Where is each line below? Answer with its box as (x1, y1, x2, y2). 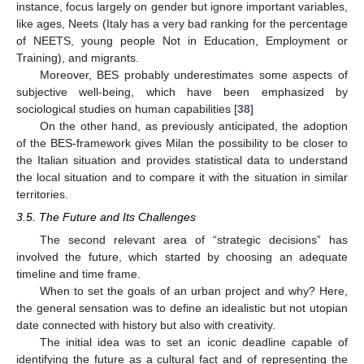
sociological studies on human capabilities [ (16, 102, 237, 116)
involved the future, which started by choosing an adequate (16, 250, 348, 264)
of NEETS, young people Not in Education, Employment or (16, 34, 348, 48)
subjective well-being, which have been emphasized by (16, 85, 348, 99)
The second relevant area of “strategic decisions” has (39, 233, 348, 247)
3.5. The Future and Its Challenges (16, 210, 196, 224)
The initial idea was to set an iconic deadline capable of (39, 336, 348, 349)
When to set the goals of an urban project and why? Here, (39, 284, 348, 298)
